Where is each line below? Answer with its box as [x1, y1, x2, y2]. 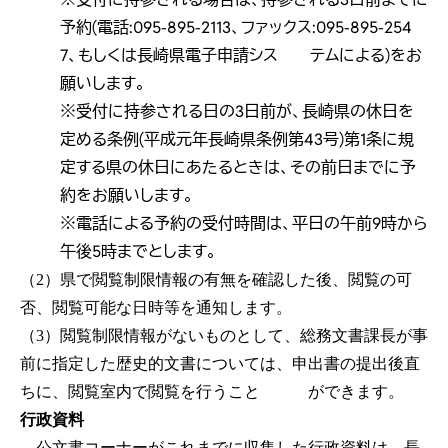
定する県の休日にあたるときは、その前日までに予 [60, 157, 416, 179]
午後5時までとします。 [60, 241, 217, 263]
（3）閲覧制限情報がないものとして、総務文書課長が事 [20, 327, 428, 345]
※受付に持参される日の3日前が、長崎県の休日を [60, 101, 414, 123]
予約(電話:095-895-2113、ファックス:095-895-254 [60, 17, 412, 39]
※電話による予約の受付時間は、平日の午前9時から [60, 213, 428, 235]
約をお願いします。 [60, 185, 194, 207]
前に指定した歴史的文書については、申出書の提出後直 [20, 355, 420, 373]
